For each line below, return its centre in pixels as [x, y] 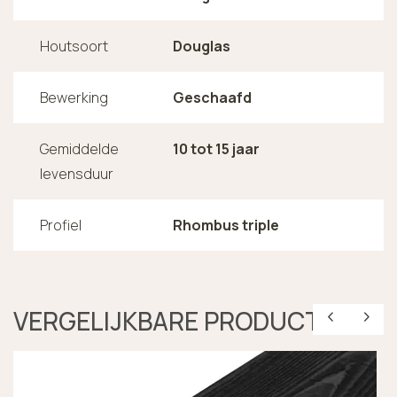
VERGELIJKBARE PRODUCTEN [183, 320]
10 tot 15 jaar [216, 148]
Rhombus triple [226, 225]
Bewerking [74, 97]
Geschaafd [212, 97]
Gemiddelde [79, 148]
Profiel [61, 225]
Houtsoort [74, 46]
